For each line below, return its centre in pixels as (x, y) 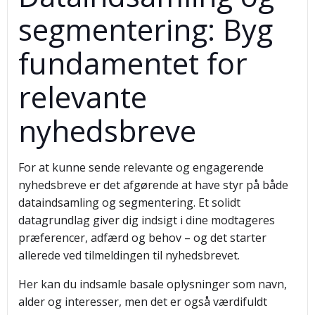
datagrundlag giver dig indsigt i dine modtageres (147, 220)
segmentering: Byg (146, 29)
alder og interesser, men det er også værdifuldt (143, 302)
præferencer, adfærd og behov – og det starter (142, 238)
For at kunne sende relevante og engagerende (141, 167)
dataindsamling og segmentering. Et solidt (129, 202)
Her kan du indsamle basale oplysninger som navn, (153, 284)
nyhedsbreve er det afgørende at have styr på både (153, 185)
